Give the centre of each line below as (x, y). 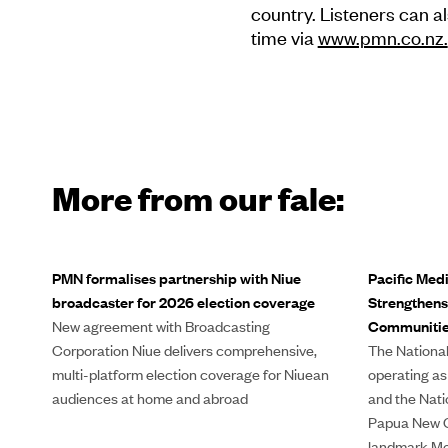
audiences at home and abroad (150, 398)
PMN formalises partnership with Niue (176, 278)
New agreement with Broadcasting (161, 326)
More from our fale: (198, 197)
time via (284, 37)
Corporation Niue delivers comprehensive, (184, 350)
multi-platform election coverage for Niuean (190, 374)
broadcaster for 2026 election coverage (183, 302)
